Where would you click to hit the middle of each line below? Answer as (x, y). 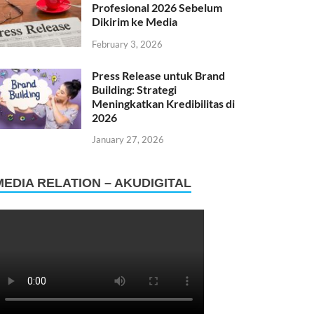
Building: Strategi (135, 89)
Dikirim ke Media (135, 21)
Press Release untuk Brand (159, 75)
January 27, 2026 (128, 140)
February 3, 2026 (128, 44)
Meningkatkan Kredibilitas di (164, 103)
